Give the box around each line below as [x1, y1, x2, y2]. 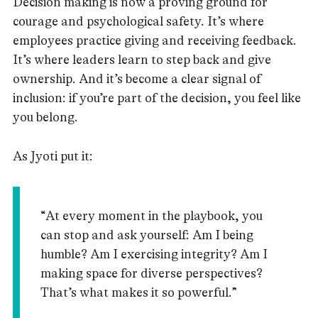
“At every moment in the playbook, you [40, 209, 263, 223]
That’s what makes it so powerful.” [40, 285, 237, 300]
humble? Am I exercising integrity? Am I [40, 247, 268, 261]
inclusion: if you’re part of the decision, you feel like [13, 90, 301, 105]
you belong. [13, 109, 78, 124]
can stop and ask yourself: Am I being [40, 228, 253, 242]
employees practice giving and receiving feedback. [13, 33, 297, 48]
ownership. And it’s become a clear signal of [13, 71, 261, 86]
